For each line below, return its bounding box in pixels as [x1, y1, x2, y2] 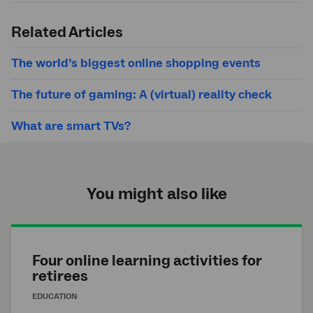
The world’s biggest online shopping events [11, 54, 261, 71]
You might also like [86, 182, 227, 205]
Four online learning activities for [32, 250, 262, 270]
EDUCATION [32, 291, 78, 302]
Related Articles [11, 22, 123, 42]
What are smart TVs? [11, 117, 131, 134]
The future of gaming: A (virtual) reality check [11, 86, 272, 103]
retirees [32, 265, 88, 286]
